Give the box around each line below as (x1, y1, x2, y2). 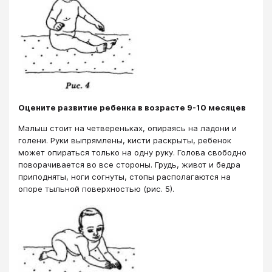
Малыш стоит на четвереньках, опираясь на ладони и (18, 123, 237, 134)
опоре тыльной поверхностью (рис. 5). (18, 184, 174, 194)
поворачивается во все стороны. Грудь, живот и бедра (18, 160, 240, 170)
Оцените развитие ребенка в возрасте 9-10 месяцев (18, 102, 246, 112)
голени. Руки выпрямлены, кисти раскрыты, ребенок (18, 135, 231, 146)
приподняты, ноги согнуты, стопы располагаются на (18, 172, 231, 182)
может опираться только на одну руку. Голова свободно (18, 148, 246, 158)
